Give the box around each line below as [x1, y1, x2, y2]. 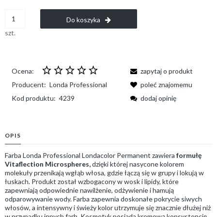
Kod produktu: [12, 93, 56, 102]
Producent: [12, 80, 46, 89]
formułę [176, 151, 201, 159]
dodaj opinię [140, 93, 176, 102]
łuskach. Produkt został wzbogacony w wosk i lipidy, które [5, 177, 179, 186]
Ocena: [12, 66, 34, 75]
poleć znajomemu [140, 80, 192, 89]
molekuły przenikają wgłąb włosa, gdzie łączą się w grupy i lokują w [5, 168, 204, 177]
